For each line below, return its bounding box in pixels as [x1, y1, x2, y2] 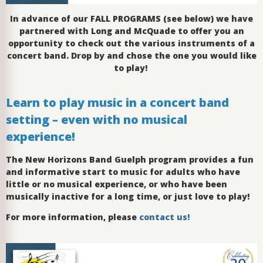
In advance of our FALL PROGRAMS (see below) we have [10, 12, 253, 24]
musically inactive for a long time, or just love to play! [6, 190, 249, 202]
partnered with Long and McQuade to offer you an [19, 25, 244, 36]
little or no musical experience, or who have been [6, 178, 227, 190]
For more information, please [6, 211, 137, 222]
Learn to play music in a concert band [6, 94, 229, 110]
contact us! [139, 211, 190, 222]
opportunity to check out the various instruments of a [8, 37, 255, 49]
